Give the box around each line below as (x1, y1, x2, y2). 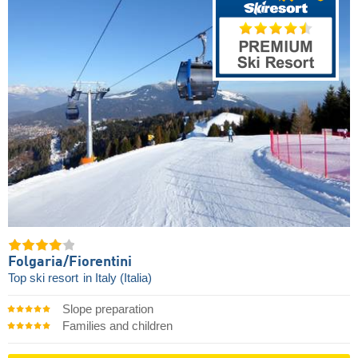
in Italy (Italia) (83, 272, 152, 285)
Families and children (62, 320, 173, 333)
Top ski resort (8, 272, 82, 285)
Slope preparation (62, 303, 153, 316)
